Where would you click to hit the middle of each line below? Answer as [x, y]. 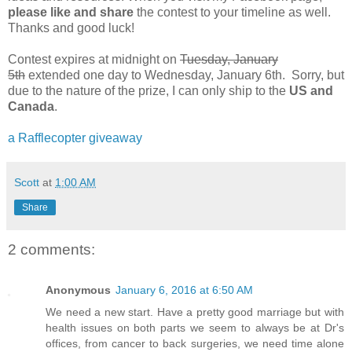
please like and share [72, 12]
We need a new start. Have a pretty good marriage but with [195, 312]
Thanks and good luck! [71, 27]
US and [311, 90]
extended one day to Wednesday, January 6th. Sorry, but [185, 75]
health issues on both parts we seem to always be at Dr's [195, 328]
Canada [31, 106]
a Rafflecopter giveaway [75, 137]
